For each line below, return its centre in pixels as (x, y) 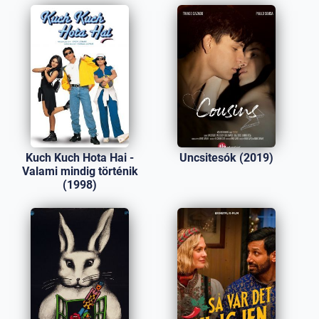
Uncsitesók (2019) (226, 158)
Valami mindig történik (80, 171)
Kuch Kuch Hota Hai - (80, 158)
